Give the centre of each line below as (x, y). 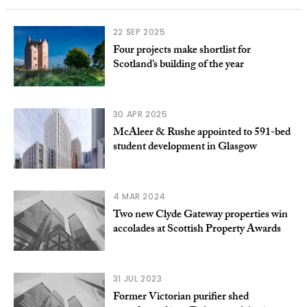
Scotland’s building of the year (178, 66)
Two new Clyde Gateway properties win (200, 216)
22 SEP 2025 (139, 32)
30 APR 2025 (140, 114)
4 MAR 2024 (139, 197)
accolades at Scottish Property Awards (197, 230)
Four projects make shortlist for (182, 51)
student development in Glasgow (185, 148)
